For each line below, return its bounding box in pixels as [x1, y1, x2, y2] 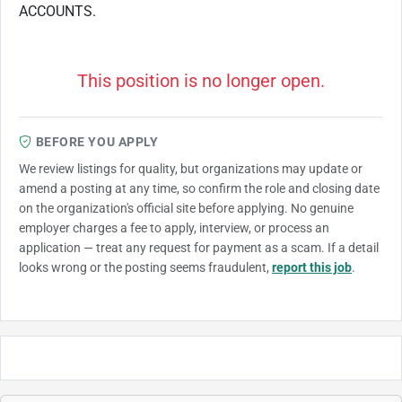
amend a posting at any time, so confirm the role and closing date [19, 180, 380, 196]
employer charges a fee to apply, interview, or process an [19, 220, 329, 235]
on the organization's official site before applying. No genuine [19, 200, 354, 215]
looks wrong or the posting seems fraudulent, [19, 259, 272, 275]
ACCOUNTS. [19, 2, 96, 20]
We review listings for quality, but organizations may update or [19, 161, 363, 176]
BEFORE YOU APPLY [35, 134, 159, 149]
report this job [272, 259, 352, 275]
